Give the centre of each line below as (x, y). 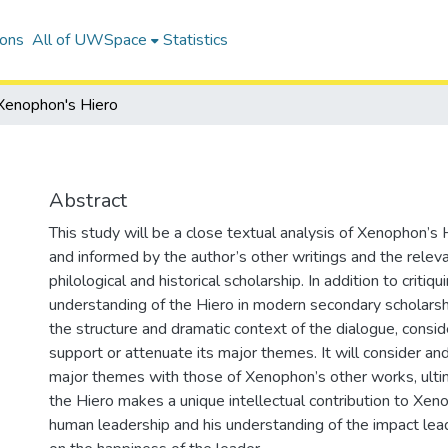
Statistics (195, 40)
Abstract (88, 200)
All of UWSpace (89, 40)
